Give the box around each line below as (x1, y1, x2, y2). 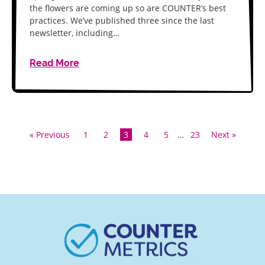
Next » (211, 129, 236, 140)
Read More (30, 57, 79, 69)
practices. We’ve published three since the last (30, 15, 214, 26)
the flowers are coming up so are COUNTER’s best (30, 2, 226, 14)
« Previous (29, 129, 70, 140)
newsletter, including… (30, 27, 119, 38)
